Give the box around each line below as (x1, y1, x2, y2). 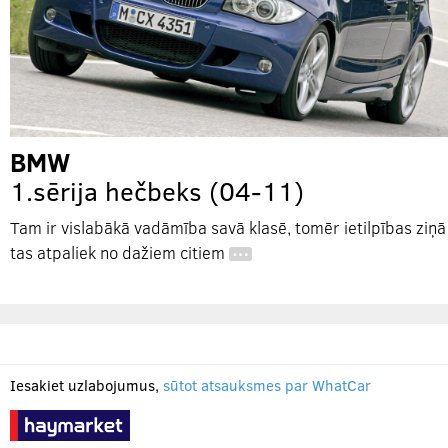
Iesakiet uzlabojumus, (10, 375, 163, 396)
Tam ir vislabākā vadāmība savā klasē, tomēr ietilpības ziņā (10, 215, 446, 239)
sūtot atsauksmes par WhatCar (163, 375, 371, 396)
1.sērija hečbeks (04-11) (10, 172, 304, 208)
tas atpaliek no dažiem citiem (10, 240, 229, 264)
